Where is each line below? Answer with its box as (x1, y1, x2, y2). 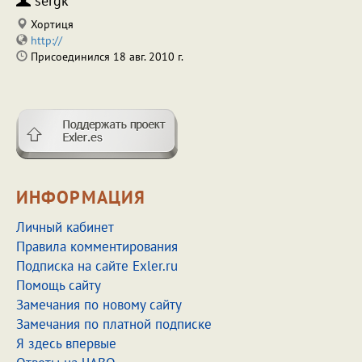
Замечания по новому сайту (16, 296, 182, 314)
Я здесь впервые (16, 335, 116, 352)
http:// (31, 33, 62, 48)
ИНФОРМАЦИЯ (16, 186, 145, 208)
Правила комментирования (16, 238, 178, 255)
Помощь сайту (16, 276, 101, 294)
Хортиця (27, 17, 74, 32)
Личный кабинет (16, 218, 114, 236)
